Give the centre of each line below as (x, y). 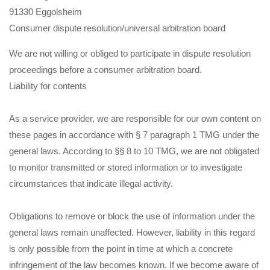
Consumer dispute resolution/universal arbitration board (117, 28)
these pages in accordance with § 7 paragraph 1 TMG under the (134, 134)
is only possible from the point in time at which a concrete (121, 248)
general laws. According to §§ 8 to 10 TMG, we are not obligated (134, 151)
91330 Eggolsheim (46, 11)
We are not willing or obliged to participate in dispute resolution (130, 53)
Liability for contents (48, 86)
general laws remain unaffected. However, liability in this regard (132, 232)
